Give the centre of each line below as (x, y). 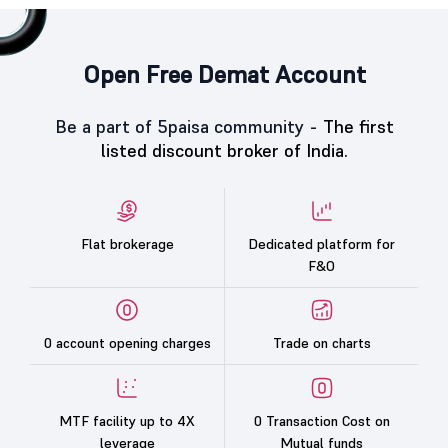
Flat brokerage (127, 243)
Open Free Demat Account (224, 74)
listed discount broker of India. (224, 150)
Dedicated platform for (321, 243)
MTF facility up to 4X (127, 420)
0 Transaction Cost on (321, 420)
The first (358, 126)
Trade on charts (321, 343)
